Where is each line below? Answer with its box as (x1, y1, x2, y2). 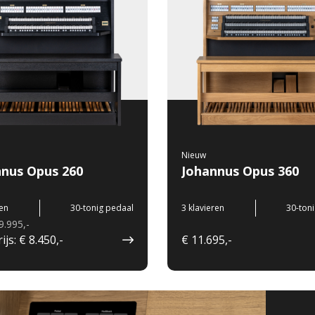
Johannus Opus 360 (181, 162, 299, 179)
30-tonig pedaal (70, 202, 134, 214)
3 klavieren (181, 202, 224, 214)
